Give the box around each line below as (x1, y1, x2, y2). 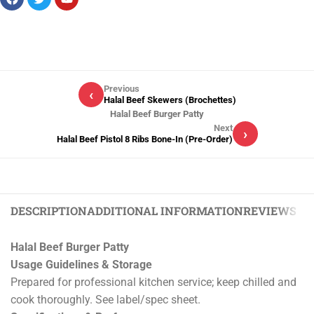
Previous (103, 83, 139, 95)
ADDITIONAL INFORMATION (87, 203, 243, 219)
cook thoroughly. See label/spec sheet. (11, 293, 200, 307)
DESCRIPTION (11, 203, 87, 219)
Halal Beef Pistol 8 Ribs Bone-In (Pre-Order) (56, 134, 233, 145)
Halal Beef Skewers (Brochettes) (103, 95, 236, 106)
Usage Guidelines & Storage (11, 258, 152, 272)
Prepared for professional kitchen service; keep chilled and (11, 275, 296, 289)
